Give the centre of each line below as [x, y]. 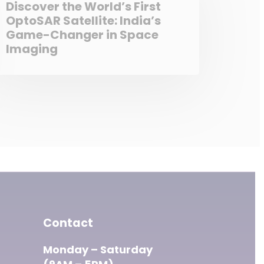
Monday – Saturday [98, 250]
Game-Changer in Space [82, 34]
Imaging [32, 49]
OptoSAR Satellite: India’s [83, 20]
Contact [68, 223]
